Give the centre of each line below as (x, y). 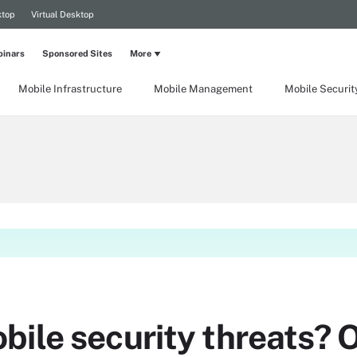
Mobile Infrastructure (70, 89)
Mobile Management (203, 89)
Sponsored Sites (77, 53)
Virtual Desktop (63, 14)
